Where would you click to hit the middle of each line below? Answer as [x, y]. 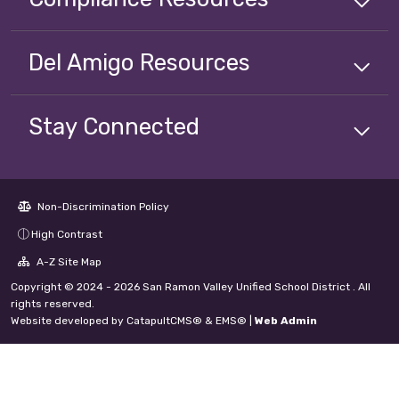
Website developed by [69, 321]
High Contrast [67, 235]
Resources [195, 63]
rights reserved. [53, 304]
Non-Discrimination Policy [102, 207]
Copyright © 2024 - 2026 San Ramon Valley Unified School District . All [191, 287]
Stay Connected [114, 127]
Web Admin [286, 321]
